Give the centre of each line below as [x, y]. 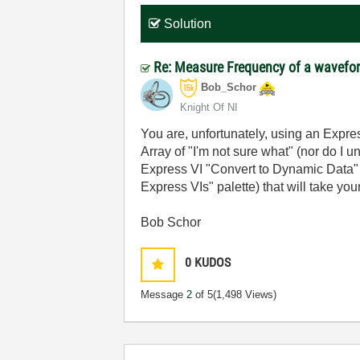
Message [164, 295]
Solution [188, 24]
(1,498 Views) [245, 295]
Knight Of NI [209, 107]
